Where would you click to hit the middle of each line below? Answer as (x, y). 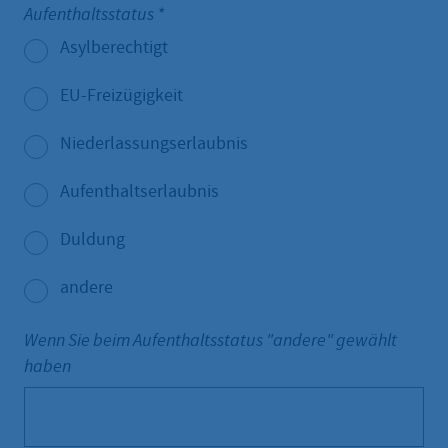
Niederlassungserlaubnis (154, 144)
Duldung (92, 240)
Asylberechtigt (114, 48)
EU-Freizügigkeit (121, 96)
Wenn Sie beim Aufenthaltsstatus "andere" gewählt (210, 340)
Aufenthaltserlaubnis (139, 192)
